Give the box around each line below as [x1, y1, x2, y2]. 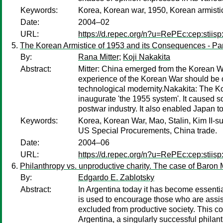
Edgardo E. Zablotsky [78, 173, 154, 182]
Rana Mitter [78, 53, 119, 61]
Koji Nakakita [123, 53, 170, 61]
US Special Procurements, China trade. [78, 126, 217, 135]
